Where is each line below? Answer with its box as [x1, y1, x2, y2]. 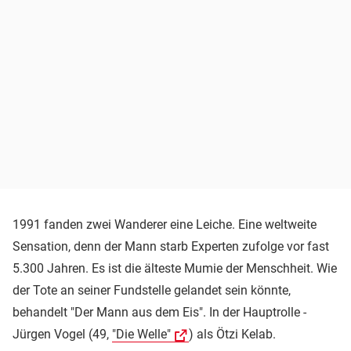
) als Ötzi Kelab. [189, 326, 276, 342]
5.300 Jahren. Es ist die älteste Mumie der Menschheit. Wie [13, 260, 337, 276]
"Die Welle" [112, 326, 171, 342]
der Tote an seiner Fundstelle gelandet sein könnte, [13, 282, 291, 298]
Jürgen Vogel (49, [13, 326, 112, 342]
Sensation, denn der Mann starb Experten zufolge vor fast [13, 238, 329, 254]
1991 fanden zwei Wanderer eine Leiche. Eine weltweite [13, 216, 317, 232]
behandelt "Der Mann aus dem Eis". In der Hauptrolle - [13, 304, 306, 320]
